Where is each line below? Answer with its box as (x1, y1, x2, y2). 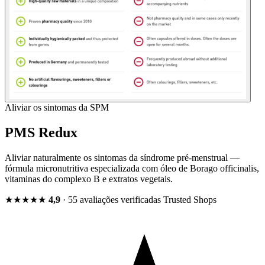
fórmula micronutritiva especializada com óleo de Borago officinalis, (5, 163, 259, 174)
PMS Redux (5, 125, 77, 141)
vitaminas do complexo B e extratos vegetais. (5, 174, 173, 185)
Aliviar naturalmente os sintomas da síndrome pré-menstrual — (5, 153, 240, 163)
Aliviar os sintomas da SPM (5, 102, 109, 113)
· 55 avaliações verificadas (60, 195, 163, 205)
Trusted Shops (163, 195, 216, 205)
